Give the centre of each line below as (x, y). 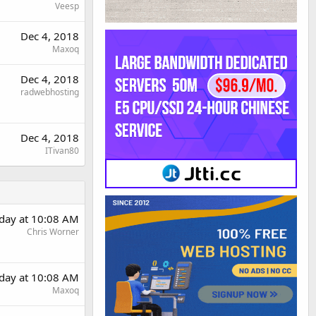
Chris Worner (53, 232)
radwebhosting (50, 92)
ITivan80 (62, 151)
